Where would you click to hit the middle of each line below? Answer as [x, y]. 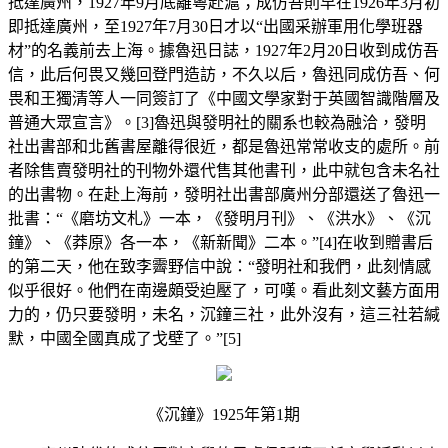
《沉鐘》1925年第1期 [224, 414]
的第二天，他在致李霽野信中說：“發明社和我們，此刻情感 [219, 266]
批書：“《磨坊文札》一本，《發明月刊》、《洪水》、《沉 [219, 218]
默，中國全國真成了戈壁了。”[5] [124, 338]
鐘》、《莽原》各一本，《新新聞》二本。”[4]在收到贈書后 [220, 242]
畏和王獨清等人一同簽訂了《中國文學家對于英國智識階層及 [224, 98]
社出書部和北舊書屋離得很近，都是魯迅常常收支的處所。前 [224, 146]
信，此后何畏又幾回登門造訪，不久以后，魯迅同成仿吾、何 [224, 74]
